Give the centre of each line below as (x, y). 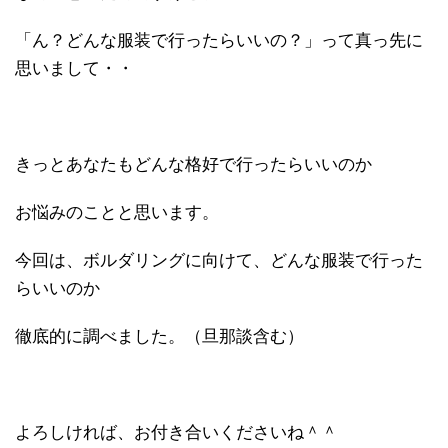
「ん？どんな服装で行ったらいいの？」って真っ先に (219, 40)
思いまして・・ (74, 68)
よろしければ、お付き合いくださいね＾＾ (176, 432)
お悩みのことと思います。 (117, 212)
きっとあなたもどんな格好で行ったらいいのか (193, 164)
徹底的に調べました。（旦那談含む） (159, 336)
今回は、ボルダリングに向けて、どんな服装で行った (219, 260)
